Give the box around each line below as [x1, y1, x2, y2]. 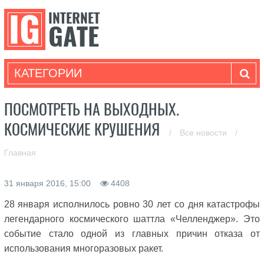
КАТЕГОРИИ [14, 67, 82, 80]
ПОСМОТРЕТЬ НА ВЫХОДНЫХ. [4, 99, 179, 120]
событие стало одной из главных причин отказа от [4, 229, 260, 239]
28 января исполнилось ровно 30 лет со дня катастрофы [4, 199, 260, 209]
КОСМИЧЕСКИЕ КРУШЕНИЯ [4, 119, 163, 140]
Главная [4, 148, 36, 157]
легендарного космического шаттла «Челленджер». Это [4, 214, 260, 224]
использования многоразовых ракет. [4, 243, 163, 253]
